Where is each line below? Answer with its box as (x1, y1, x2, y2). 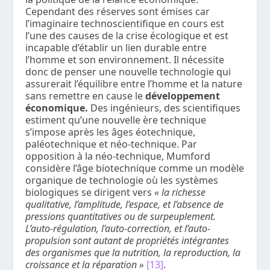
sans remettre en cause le (25, 89, 146, 102)
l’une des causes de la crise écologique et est (25, 28, 229, 42)
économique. (25, 101, 89, 115)
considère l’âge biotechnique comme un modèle (25, 161, 245, 175)
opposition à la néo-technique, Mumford (25, 149, 211, 163)
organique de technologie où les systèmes (25, 173, 219, 187)
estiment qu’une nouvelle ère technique (25, 113, 207, 127)
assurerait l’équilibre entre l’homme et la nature (25, 77, 243, 90)
